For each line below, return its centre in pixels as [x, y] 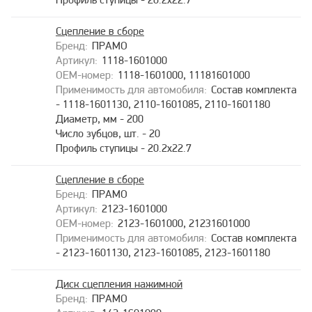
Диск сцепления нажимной [119, 285]
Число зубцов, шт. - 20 [108, 134]
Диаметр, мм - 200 [100, 120]
